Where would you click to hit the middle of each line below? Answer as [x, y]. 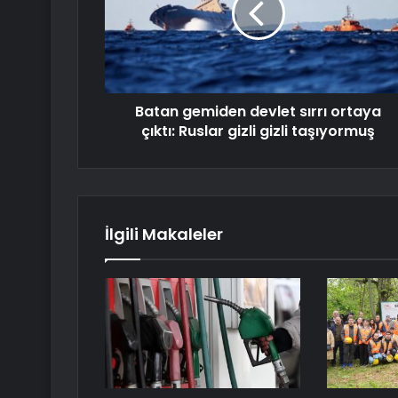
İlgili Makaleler [164, 235]
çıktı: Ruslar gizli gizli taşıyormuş [258, 131]
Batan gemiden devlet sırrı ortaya [258, 112]
